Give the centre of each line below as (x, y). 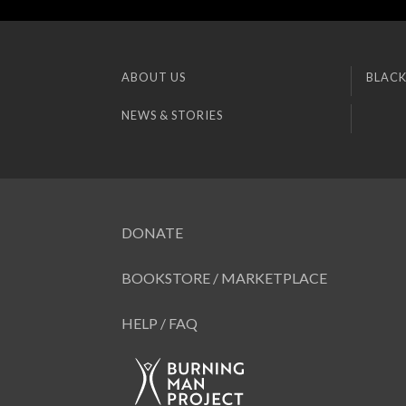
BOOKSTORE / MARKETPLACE (225, 278)
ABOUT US (154, 77)
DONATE (153, 233)
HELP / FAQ (160, 324)
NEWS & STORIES (173, 115)
